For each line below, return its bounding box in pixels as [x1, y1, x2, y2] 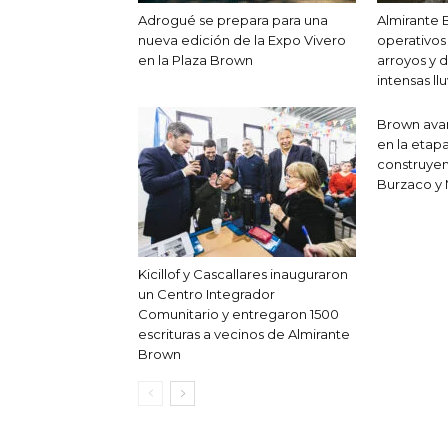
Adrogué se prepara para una [138, 12, 328, 29]
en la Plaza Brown [138, 52, 253, 69]
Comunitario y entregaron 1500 [138, 306, 339, 323]
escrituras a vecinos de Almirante [138, 326, 350, 343]
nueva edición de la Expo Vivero [138, 32, 346, 49]
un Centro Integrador [138, 286, 275, 303]
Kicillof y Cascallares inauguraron [138, 266, 348, 283]
